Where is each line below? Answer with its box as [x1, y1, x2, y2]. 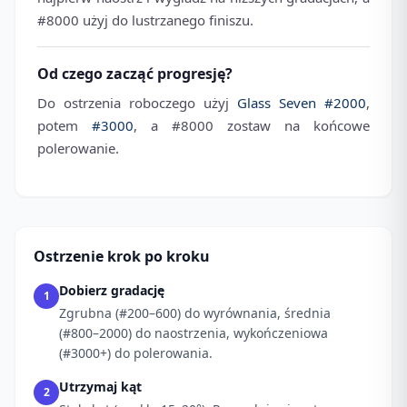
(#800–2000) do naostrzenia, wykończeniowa [59, 323, 328, 342]
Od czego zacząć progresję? [37, 64, 233, 84]
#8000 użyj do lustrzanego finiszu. [37, 11, 253, 30]
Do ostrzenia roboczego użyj [37, 93, 237, 112]
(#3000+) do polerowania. [59, 343, 213, 362]
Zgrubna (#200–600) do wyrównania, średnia [59, 303, 331, 322]
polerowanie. [37, 138, 119, 157]
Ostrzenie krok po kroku [34, 245, 210, 266]
